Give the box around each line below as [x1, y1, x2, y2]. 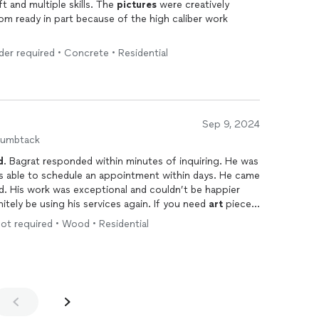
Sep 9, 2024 [202, 118, 260, 130]
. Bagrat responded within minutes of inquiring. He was [4, 155, 258, 167]
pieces [223, 198, 256, 210]
